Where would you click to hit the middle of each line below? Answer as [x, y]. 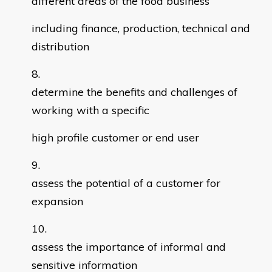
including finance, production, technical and [141, 29]
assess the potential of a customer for [126, 183]
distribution [60, 47]
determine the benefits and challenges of [134, 92]
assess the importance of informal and [129, 247]
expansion [57, 202]
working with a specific [90, 110]
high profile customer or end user [115, 138]
